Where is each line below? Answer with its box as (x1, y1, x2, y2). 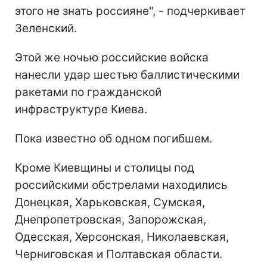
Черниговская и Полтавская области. (15, 247, 222, 261)
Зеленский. (15, 21, 77, 35)
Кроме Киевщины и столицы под (15, 160, 194, 175)
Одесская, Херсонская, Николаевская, (15, 229, 229, 244)
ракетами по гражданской (15, 85, 162, 99)
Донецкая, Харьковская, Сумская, (15, 195, 205, 209)
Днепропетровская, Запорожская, (15, 212, 206, 226)
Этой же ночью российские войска (15, 50, 209, 64)
